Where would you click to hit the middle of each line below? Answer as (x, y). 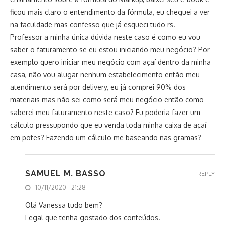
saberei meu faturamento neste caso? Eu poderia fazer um (105, 113)
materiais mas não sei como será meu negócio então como (107, 100)
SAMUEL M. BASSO (66, 174)
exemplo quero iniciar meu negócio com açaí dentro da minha (110, 62)
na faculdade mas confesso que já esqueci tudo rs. (93, 25)
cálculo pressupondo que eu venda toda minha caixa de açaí (108, 125)
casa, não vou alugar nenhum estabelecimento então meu (105, 75)
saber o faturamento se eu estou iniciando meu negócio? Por (110, 50)
